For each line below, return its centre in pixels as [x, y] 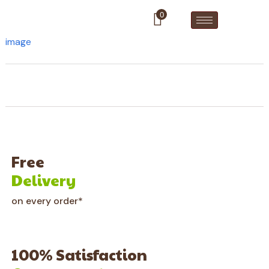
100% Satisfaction [79, 254]
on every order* [47, 201]
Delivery [44, 180]
